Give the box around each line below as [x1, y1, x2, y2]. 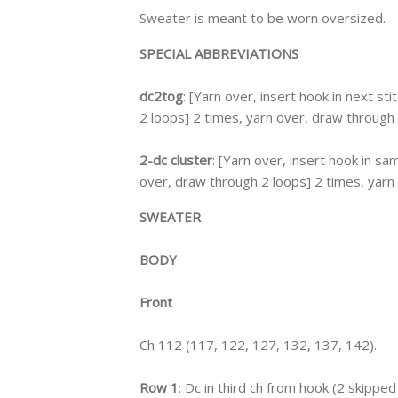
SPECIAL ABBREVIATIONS [139, 44, 298, 62]
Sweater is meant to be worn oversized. [139, 8, 386, 27]
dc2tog [139, 86, 183, 105]
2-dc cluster [139, 150, 212, 169]
